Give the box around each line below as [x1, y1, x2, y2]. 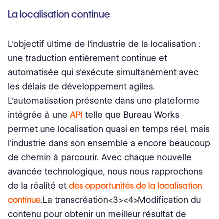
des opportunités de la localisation [69, 180, 202, 191]
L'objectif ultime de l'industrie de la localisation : [8, 39, 201, 49]
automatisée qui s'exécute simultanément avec [8, 67, 198, 78]
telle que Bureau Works [83, 109, 179, 120]
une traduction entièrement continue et [8, 53, 167, 64]
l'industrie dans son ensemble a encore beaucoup [8, 138, 210, 149]
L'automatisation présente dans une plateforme [8, 95, 199, 106]
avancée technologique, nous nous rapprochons [8, 166, 203, 177]
